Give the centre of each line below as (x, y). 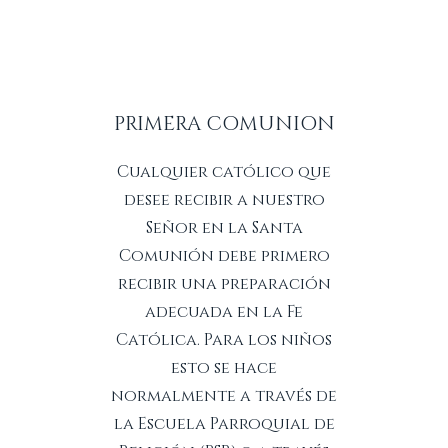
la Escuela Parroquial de (224, 424)
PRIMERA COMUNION (224, 124)
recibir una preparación (224, 284)
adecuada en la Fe (224, 312)
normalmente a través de (224, 396)
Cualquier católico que (224, 172)
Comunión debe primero (224, 256)
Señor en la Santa (224, 228)
